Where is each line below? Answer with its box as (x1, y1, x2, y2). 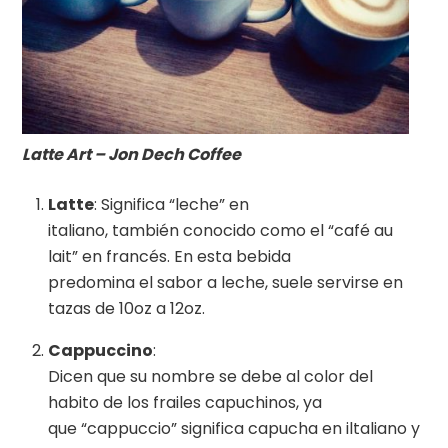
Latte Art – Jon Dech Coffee (22, 143, 242, 167)
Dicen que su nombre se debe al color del (48, 365, 373, 389)
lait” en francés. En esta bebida (48, 245, 291, 269)
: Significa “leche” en (94, 193, 249, 217)
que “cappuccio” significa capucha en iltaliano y (48, 417, 420, 441)
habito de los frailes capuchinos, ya (48, 391, 322, 415)
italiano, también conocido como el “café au (48, 219, 393, 243)
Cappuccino (48, 339, 153, 363)
